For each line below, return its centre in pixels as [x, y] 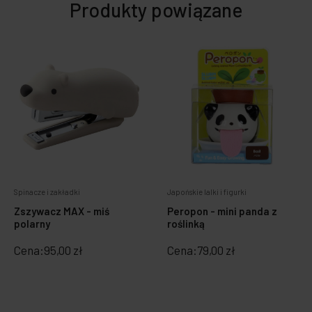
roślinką [186, 224]
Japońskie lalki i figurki [207, 192]
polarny [32, 224]
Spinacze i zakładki [47, 192]
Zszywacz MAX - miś [62, 211]
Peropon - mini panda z [222, 211]
